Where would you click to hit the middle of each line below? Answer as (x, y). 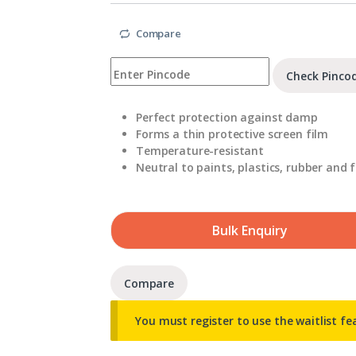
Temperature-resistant (200, 151)
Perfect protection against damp (227, 118)
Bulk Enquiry (250, 230)
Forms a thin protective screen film (232, 134)
